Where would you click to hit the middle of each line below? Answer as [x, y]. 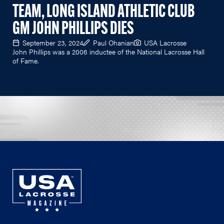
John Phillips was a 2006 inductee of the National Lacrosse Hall [108, 51]
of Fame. [26, 60]
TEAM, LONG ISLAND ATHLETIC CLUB [103, 12]
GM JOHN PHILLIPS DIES [73, 29]
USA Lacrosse [165, 42]
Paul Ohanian [113, 42]
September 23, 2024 [53, 42]
